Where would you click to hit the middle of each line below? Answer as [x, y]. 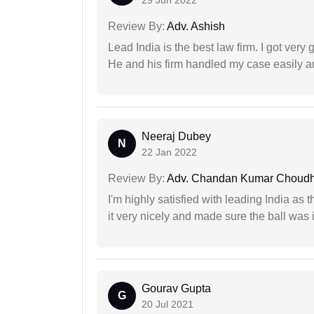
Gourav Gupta [176, 289]
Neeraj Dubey [176, 137]
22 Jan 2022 [169, 152]
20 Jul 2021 [168, 305]
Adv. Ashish [195, 27]
